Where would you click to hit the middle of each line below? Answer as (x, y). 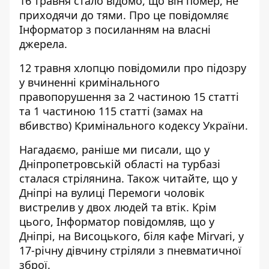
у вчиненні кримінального (89, 82)
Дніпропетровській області (93, 164)
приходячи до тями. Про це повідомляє (124, 15)
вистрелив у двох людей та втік (103, 207)
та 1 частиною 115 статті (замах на (111, 111)
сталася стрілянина (70, 178)
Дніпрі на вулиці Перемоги (90, 193)
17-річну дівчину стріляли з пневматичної (130, 250)
